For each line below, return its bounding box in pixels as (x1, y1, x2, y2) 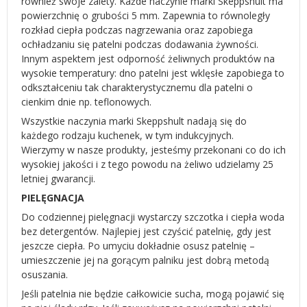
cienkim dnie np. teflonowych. (21, 95, 151, 108)
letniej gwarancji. (21, 172, 95, 185)
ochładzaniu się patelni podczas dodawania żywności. (21, 38, 258, 51)
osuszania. (21, 268, 68, 281)
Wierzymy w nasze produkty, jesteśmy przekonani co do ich (21, 143, 286, 156)
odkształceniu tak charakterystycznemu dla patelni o (21, 81, 253, 94)
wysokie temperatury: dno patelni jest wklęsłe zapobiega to (21, 66, 284, 79)
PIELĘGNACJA (21, 191, 84, 204)
